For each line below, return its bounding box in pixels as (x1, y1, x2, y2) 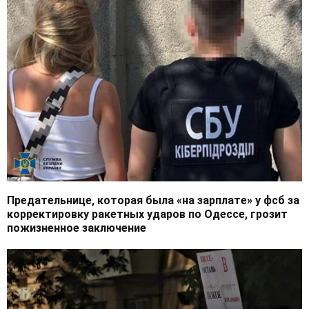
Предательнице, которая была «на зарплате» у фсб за (7, 194, 299, 208)
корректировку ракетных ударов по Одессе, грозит (7, 208, 288, 221)
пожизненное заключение (7, 221, 146, 235)
